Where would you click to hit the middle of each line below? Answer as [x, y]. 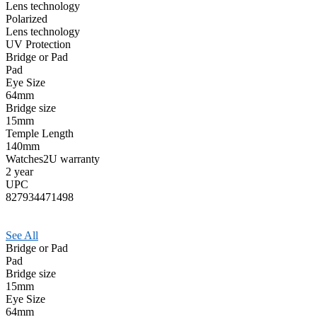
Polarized [27, 18]
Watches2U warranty [53, 158]
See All [22, 235]
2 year [19, 171]
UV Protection [38, 44]
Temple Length [40, 133]
